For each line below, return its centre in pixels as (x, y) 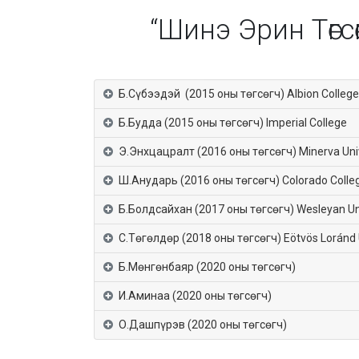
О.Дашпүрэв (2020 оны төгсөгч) (202, 325)
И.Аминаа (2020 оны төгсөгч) (195, 296)
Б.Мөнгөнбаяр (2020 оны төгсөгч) (207, 267)
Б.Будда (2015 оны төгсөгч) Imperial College (232, 123)
